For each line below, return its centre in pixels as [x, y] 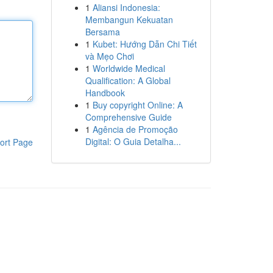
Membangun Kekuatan [129, 19]
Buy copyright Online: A [137, 105]
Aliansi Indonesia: [126, 7]
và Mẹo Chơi [109, 56]
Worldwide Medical [129, 68]
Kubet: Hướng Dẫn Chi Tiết [144, 44]
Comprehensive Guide [128, 117]
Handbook [105, 93]
